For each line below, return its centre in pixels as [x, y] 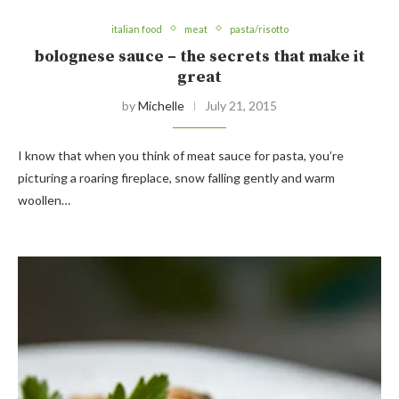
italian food [136, 28]
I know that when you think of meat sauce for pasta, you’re [181, 155]
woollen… [44, 199]
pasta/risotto [259, 28]
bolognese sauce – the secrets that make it [199, 56]
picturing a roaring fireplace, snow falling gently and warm [176, 177]
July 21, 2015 [241, 105]
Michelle [161, 105]
